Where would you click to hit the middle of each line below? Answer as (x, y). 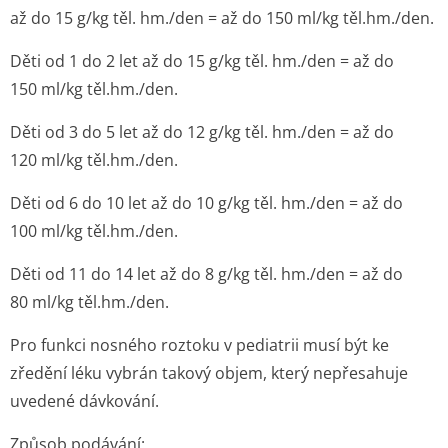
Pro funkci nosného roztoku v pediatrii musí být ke (199, 345)
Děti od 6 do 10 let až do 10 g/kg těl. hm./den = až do (206, 203)
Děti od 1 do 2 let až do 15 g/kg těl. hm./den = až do (202, 61)
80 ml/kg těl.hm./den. (89, 302)
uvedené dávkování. (84, 401)
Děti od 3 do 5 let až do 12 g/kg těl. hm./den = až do (202, 132)
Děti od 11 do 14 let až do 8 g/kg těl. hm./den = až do (206, 274)
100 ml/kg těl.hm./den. (94, 231)
